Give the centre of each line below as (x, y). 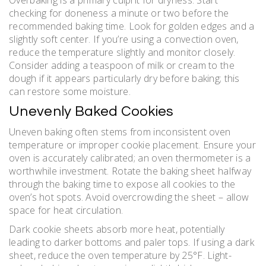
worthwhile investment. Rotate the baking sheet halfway (130, 171)
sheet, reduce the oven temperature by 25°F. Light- (120, 256)
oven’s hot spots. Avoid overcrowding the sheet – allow (129, 197)
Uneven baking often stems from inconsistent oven (120, 132)
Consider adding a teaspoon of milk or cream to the (122, 66)
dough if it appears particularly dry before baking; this (124, 79)
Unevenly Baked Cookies (91, 112)
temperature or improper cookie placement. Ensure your (132, 145)
